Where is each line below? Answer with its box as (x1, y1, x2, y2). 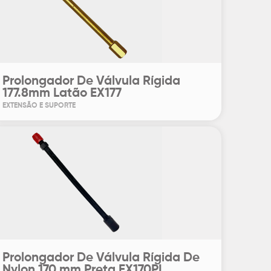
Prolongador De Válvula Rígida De (2, 252, 200, 264)
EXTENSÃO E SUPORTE (2, 102, 76, 109)
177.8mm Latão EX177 (2, 87, 122, 100)
